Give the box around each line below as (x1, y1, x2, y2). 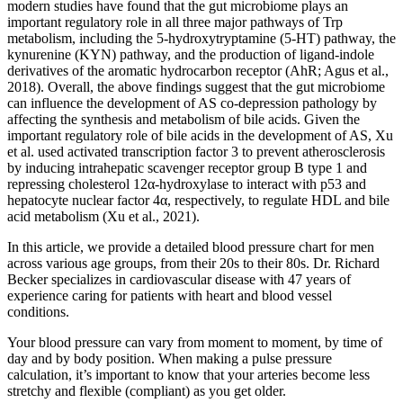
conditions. (7, 303, 69, 319)
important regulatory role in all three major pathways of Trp (7, 13, 343, 30)
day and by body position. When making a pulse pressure (7, 350, 332, 366)
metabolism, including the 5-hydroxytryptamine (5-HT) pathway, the (7, 30, 396, 46)
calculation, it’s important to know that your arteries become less (7, 366, 370, 382)
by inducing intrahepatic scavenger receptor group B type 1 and (7, 159, 367, 175)
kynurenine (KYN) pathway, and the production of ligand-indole (7, 46, 374, 62)
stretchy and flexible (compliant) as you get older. (7, 382, 286, 399)
